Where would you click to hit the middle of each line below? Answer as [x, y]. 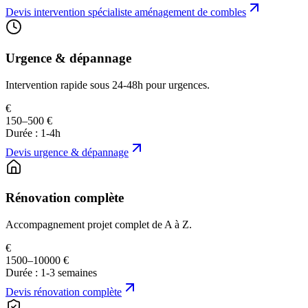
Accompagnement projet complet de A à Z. [99, 224]
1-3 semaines [69, 272]
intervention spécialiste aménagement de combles [140, 12]
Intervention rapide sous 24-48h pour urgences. [108, 85]
